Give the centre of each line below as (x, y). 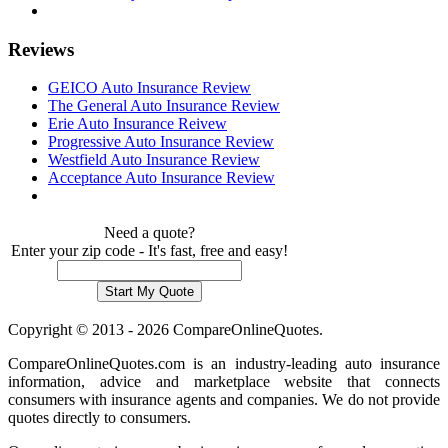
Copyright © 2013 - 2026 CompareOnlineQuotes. (165, 330)
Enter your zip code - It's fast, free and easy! (149, 251)
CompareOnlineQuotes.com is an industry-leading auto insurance (224, 364)
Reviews (41, 49)
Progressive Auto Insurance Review (161, 142)
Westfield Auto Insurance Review (154, 160)
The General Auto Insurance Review (164, 106)
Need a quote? (149, 233)
